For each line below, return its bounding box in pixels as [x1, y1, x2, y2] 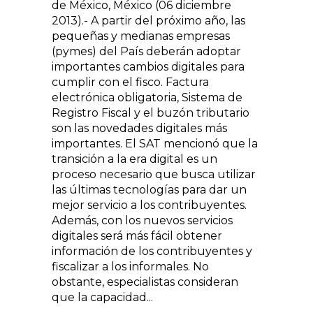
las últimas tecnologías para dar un [52, 183, 247, 196]
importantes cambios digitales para [52, 60, 245, 73]
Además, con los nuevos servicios [52, 214, 233, 227]
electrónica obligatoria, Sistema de [52, 91, 242, 104]
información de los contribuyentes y [52, 245, 252, 258]
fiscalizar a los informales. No [52, 260, 209, 273]
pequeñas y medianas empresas [52, 29, 230, 43]
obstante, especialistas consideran [52, 275, 238, 289]
